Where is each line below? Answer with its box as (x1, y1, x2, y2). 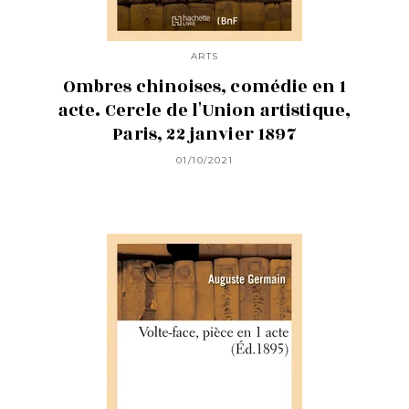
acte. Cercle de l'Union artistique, (58, 98, 351, 124)
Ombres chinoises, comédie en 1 (62, 74, 347, 100)
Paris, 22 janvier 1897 (112, 121, 297, 148)
